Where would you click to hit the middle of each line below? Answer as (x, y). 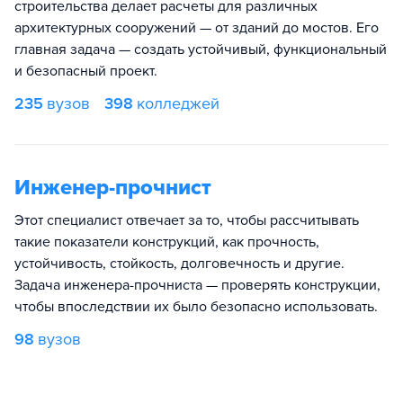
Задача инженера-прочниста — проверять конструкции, (197, 285)
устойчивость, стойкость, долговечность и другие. (179, 264)
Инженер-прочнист (113, 188)
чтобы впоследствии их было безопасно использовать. (196, 307)
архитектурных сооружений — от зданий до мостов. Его (197, 28)
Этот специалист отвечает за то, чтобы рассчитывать (187, 220)
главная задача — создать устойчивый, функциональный (201, 49)
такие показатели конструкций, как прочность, (167, 242)
